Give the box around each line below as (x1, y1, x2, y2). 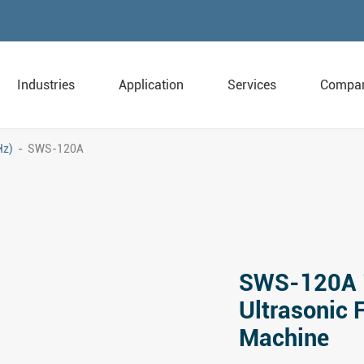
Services (227, 77, 276, 93)
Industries (17, 77, 75, 93)
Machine (239, 324, 329, 353)
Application (119, 77, 184, 93)
